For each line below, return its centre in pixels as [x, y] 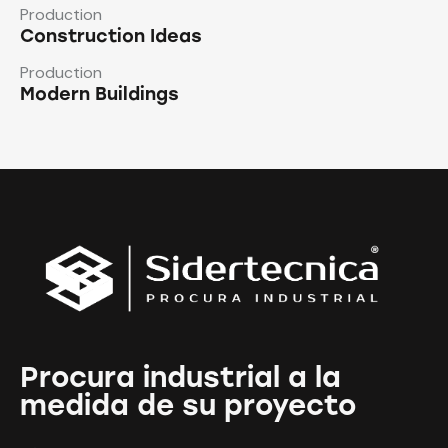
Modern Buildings [99, 94]
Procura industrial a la [180, 376]
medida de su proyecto [188, 404]
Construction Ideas [111, 36]
